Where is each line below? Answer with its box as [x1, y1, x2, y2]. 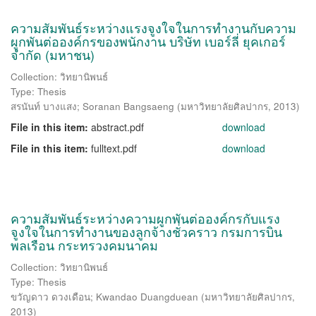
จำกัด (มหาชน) [11, 45, 95, 63]
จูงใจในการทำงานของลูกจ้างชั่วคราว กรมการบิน [11, 222, 282, 241]
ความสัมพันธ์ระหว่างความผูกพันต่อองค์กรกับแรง [11, 209, 280, 227]
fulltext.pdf [91, 141, 137, 155]
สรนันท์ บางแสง [11, 99, 77, 113]
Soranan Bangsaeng [83, 99, 174, 113]
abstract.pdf [91, 120, 144, 134]
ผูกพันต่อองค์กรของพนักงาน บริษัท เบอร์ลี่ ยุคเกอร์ [11, 32, 286, 50]
